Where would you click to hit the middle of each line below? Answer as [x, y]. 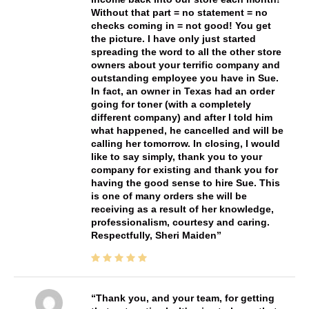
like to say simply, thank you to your [176, 157]
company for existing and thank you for [184, 170]
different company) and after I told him [181, 118]
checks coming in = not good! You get [181, 26]
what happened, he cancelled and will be [187, 131]
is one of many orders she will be [169, 196]
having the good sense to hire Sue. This [185, 183]
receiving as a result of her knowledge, [182, 209]
